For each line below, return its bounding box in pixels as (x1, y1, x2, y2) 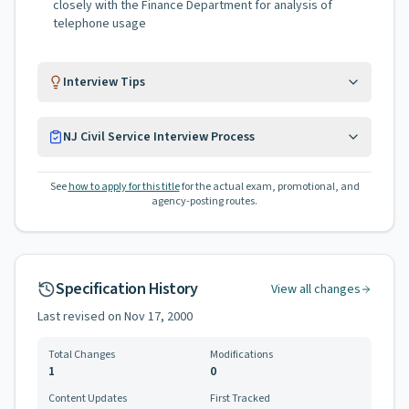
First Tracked (210, 391, 270, 406)
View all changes (271, 280, 361, 299)
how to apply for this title (68, 179, 180, 194)
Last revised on (37, 308, 124, 326)
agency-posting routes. (152, 194, 257, 209)
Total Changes (48, 347, 115, 362)
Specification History (56, 278, 198, 300)
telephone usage (53, 15, 146, 33)
